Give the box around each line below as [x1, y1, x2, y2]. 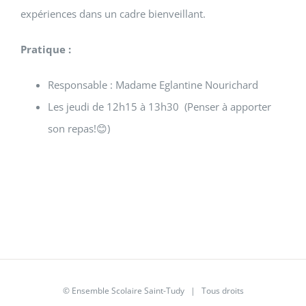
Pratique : [20, 42, 71, 56]
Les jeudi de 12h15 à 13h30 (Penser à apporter [47, 100, 271, 113]
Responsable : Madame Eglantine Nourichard [47, 78, 261, 92]
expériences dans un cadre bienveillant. [20, 7, 206, 20]
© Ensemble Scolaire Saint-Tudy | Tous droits [62, 285, 244, 296]
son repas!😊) [47, 122, 110, 135]
